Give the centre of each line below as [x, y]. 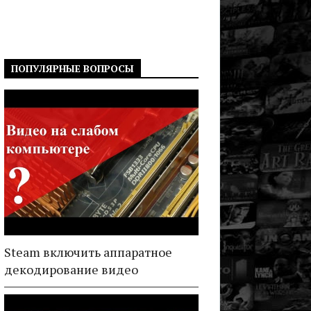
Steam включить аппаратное [88, 252]
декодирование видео [71, 269]
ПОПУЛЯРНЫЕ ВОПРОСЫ [73, 68]
